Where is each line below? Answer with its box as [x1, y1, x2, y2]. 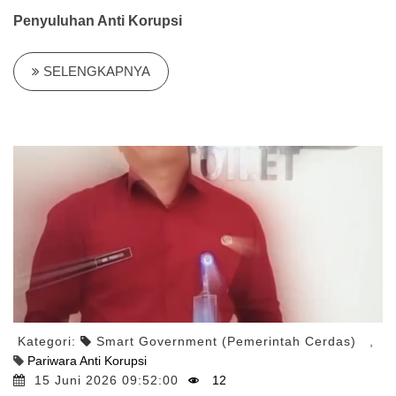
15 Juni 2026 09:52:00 [34, 373, 183, 387]
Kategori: [18, 334, 80, 348]
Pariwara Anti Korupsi [27, 354, 147, 368]
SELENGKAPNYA [40, 64, 150, 79]
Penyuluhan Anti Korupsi [13, 13, 182, 28]
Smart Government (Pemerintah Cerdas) [96, 334, 356, 348]
